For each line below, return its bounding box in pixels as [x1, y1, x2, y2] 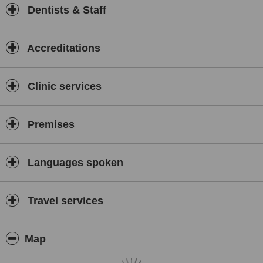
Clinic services [25, 80, 102, 92]
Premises [25, 119, 75, 130]
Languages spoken [25, 157, 123, 168]
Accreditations [25, 42, 100, 54]
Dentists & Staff [25, 4, 106, 16]
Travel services [25, 195, 103, 207]
